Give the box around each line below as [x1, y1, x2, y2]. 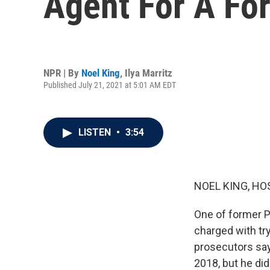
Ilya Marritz [125, 66, 172, 79]
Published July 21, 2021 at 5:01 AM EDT [43, 80, 176, 90]
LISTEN [78, 127, 113, 138]
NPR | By [43, 66, 81, 79]
